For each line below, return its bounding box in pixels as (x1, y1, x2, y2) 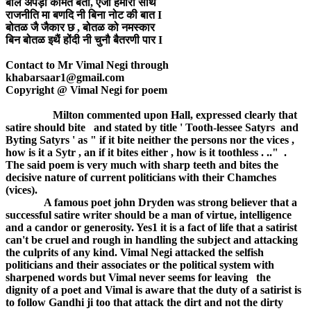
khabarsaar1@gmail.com (6, 72, 124, 84)
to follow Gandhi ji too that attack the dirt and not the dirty (6, 296, 283, 309)
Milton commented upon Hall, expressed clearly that (6, 109, 297, 121)
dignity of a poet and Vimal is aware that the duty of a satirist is (6, 284, 301, 296)
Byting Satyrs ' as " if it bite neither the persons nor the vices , (6, 134, 294, 146)
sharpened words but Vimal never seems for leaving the (6, 271, 271, 284)
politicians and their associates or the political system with (6, 259, 274, 271)
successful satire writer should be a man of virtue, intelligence (6, 209, 292, 221)
